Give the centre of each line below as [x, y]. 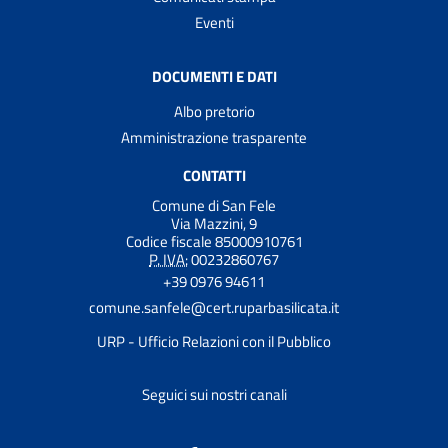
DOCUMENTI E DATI [214, 76]
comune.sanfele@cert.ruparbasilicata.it [214, 308]
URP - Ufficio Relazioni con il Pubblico [214, 342]
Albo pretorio [214, 111]
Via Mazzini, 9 [214, 224]
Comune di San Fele [214, 206]
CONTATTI [214, 175]
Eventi [214, 22]
